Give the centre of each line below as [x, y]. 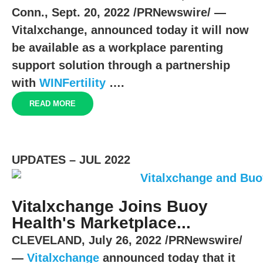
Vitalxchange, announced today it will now [130, 30]
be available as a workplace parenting [117, 47]
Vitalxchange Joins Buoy [110, 207]
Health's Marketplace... [101, 223]
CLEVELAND [47, 240]
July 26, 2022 [125, 240]
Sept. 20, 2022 [91, 12]
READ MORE [53, 103]
